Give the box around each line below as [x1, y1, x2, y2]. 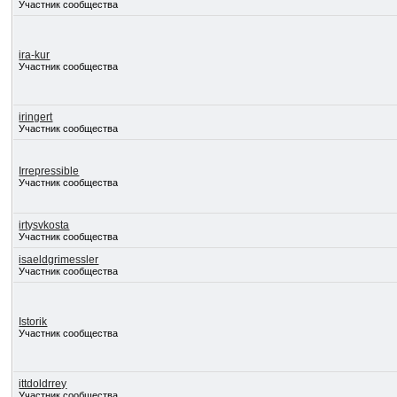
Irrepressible [19, 165, 80, 177]
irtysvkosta [19, 219, 70, 231]
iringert [19, 111, 53, 123]
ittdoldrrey [19, 378, 67, 390]
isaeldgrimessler [19, 253, 99, 266]
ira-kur [19, 49, 51, 61]
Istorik [19, 315, 48, 328]
